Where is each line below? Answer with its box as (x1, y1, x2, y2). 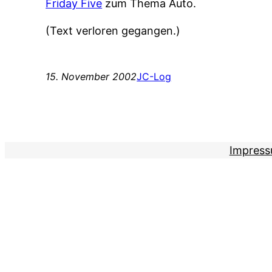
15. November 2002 (46, 70, 137, 83)
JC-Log (137, 70, 172, 83)
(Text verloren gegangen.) (46, 24, 181, 38)
